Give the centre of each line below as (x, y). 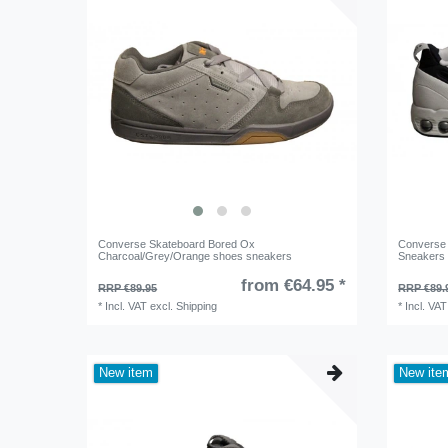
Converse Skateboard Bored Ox (177, 244)
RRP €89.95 (128, 288)
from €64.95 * (293, 286)
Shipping (197, 306)
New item (126, 373)
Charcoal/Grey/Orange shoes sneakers (195, 256)
